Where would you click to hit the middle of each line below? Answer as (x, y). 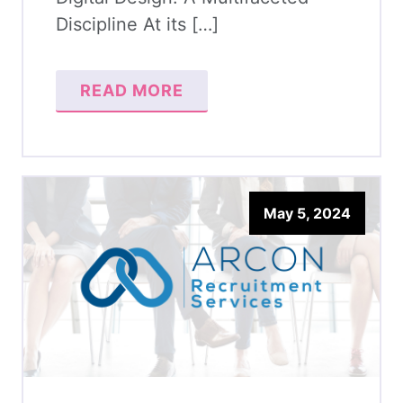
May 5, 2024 (307, 213)
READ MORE (132, 90)
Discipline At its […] (137, 25)
